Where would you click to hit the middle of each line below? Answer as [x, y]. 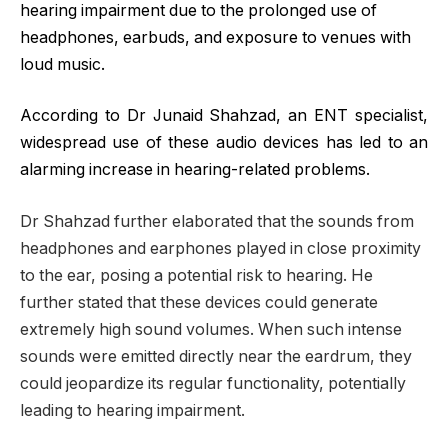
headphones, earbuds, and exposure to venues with [215, 37]
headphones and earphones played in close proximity [220, 248]
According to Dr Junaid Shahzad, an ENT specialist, [224, 116]
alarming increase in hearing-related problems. [195, 170]
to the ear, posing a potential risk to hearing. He [196, 275]
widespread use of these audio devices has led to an [224, 143]
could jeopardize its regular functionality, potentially [213, 383]
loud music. [62, 64]
